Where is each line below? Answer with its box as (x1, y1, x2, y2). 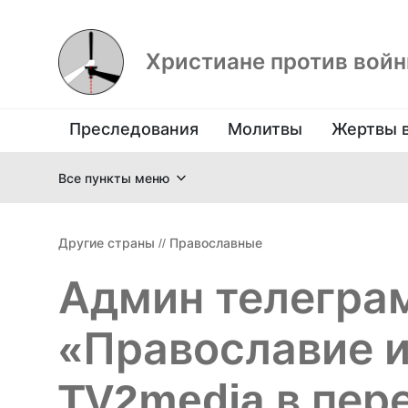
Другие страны (58, 235, 155, 250)
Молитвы (228, 119, 302, 138)
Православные (169, 235, 262, 250)
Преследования (69, 119, 199, 138)
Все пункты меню (58, 169, 169, 186)
